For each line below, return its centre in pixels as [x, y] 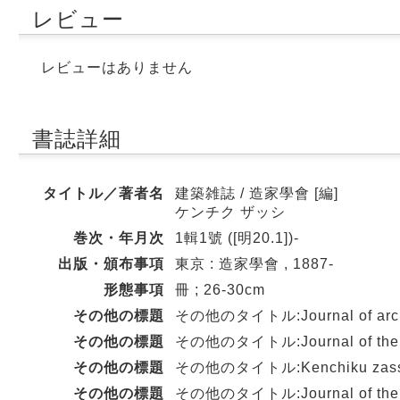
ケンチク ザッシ [230, 212]
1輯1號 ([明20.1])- [237, 238]
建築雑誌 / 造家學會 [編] [257, 193]
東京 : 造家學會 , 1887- [254, 264]
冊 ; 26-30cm [220, 290]
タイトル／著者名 [104, 193]
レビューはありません [117, 67]
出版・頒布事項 [111, 264]
